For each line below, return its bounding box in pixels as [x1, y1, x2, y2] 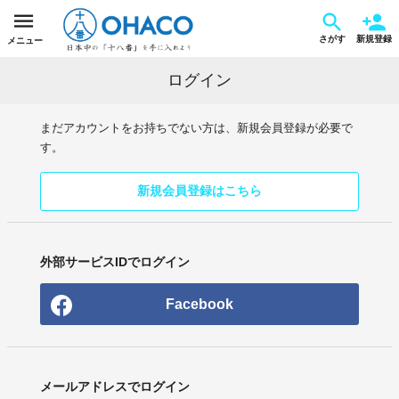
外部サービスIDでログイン [39, 255, 190, 270]
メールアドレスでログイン [39, 379, 190, 395]
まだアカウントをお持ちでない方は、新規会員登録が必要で [39, 121, 353, 135]
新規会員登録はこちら [136, 183, 262, 199]
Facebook [165, 297, 233, 313]
